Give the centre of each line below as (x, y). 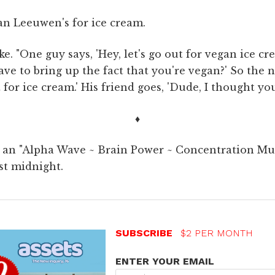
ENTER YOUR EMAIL (165, 261)
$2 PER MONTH (216, 233)
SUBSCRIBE (145, 233)
